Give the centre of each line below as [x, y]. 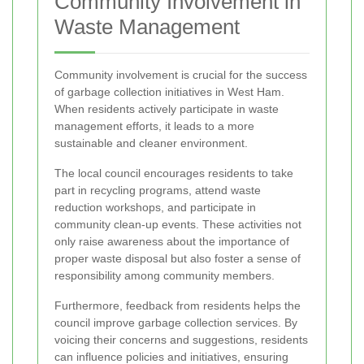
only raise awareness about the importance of [172, 242]
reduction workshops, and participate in [155, 208]
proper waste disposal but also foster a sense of [178, 259]
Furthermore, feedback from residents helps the [178, 306]
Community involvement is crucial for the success [181, 75]
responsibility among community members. [165, 276]
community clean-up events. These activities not [178, 225]
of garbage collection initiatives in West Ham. [169, 92]
